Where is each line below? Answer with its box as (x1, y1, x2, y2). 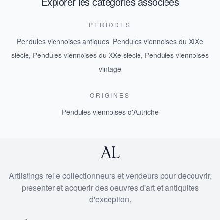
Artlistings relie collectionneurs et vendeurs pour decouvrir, (8, 170, 212, 181)
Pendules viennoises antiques (17, 36, 109, 46)
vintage (99, 64, 121, 74)
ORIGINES (90, 91, 130, 99)
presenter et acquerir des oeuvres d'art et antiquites (21, 182, 199, 193)
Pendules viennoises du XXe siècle (33, 50, 141, 60)
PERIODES (89, 20, 131, 28)
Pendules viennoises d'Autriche (61, 107, 159, 117)
